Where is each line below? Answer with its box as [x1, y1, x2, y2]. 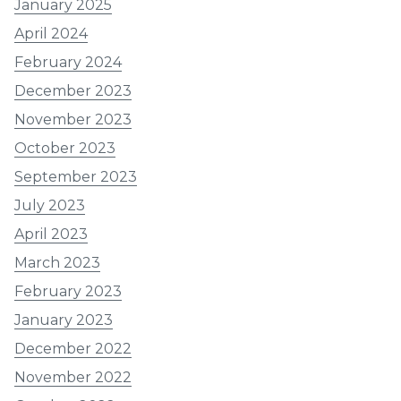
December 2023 [14, 82, 132, 100]
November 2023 [14, 111, 132, 129]
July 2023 [14, 197, 85, 215]
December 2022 [14, 340, 132, 358]
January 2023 [14, 311, 113, 329]
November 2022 [14, 369, 132, 387]
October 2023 [14, 140, 115, 158]
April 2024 [14, 25, 88, 43]
